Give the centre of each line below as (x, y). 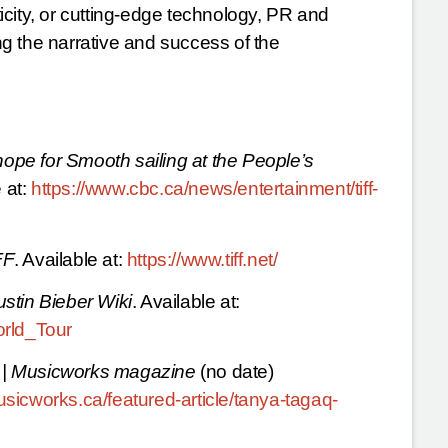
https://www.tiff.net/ (202, 259)
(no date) (234, 372)
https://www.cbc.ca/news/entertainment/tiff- (204, 189)
